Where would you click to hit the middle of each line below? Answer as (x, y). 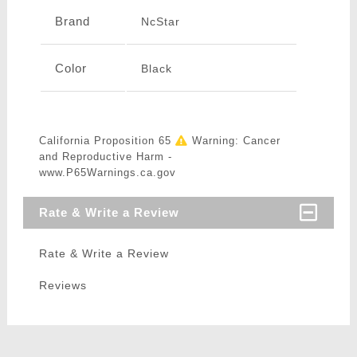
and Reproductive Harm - (105, 157)
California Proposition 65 (107, 141)
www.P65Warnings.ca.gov (107, 173)
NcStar (160, 22)
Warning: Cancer (234, 141)
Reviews (63, 286)
